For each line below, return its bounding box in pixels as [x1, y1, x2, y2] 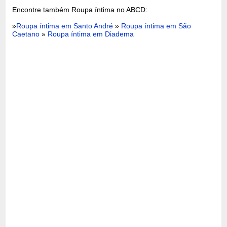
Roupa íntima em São [121, 21, 192, 30]
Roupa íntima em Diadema [48, 29, 134, 38]
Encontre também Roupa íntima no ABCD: [12, 5, 148, 14]
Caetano [12, 29, 40, 38]
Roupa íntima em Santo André [16, 21, 116, 30]
